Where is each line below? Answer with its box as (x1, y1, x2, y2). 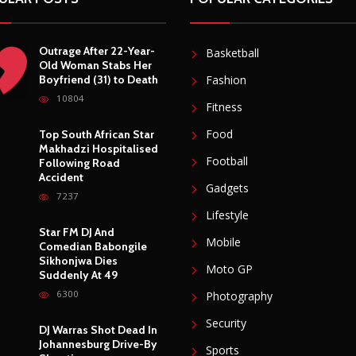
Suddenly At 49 (39, 268, 118, 283)
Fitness (206, 99, 242, 115)
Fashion (206, 72, 246, 88)
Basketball (206, 45, 259, 61)
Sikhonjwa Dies (39, 253, 118, 269)
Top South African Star (39, 127, 154, 142)
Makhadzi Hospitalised (39, 141, 158, 157)
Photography (206, 288, 273, 304)
